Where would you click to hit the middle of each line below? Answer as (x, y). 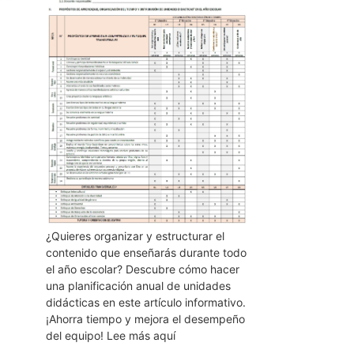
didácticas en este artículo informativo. (145, 302)
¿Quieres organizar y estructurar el (135, 235)
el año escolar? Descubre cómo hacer (142, 269)
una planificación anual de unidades (138, 285)
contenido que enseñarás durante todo (146, 252)
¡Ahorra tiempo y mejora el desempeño (145, 318)
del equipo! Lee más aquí (110, 335)
